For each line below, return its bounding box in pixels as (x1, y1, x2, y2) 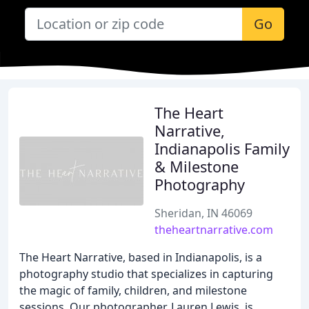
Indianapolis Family (154, 139, 290, 159)
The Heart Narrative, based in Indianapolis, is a (19, 250, 262, 265)
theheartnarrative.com (154, 222, 273, 237)
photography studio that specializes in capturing (19, 266, 273, 281)
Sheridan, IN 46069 (154, 206, 252, 221)
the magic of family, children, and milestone (19, 283, 247, 298)
